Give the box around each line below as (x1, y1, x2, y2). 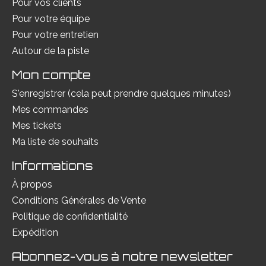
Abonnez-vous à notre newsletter (12, 249, 233, 264)
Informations (12, 158, 93, 173)
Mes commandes (12, 103, 88, 115)
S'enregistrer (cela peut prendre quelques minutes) (12, 87, 231, 99)
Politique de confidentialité (12, 210, 128, 222)
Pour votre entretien (12, 29, 99, 41)
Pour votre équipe (12, 13, 90, 25)
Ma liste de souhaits (12, 135, 99, 147)
